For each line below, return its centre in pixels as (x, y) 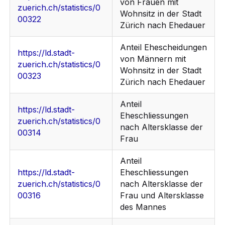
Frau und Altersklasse (162, 196)
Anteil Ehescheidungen (164, 47)
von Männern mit (153, 59)
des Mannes (143, 207)
